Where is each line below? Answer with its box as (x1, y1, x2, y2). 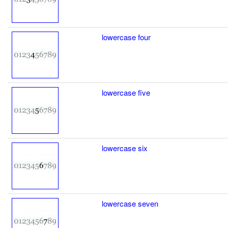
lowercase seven (102, 197, 158, 209)
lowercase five (102, 87, 150, 98)
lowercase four (102, 31, 151, 42)
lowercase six (102, 142, 148, 153)
